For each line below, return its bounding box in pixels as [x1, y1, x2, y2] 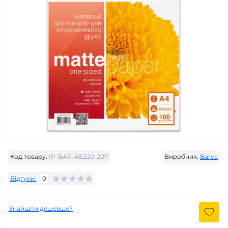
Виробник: [164, 153, 198, 160]
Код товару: [10, 153, 47, 160]
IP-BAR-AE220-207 [47, 153, 108, 160]
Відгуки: [10, 174, 36, 182]
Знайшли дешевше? [9, 205, 73, 212]
